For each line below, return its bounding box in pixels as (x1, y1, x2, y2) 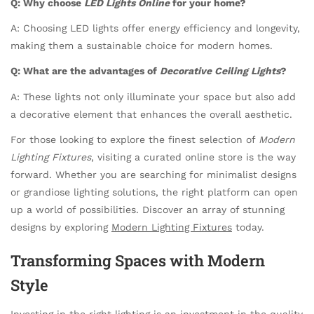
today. (232, 221, 264, 233)
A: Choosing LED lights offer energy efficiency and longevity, (11, 22, 300, 34)
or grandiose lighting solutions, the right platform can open (11, 186, 298, 198)
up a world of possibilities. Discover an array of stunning (11, 203, 285, 215)
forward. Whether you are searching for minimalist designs (11, 168, 296, 180)
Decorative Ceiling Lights (160, 65, 280, 77)
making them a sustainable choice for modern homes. (11, 40, 273, 52)
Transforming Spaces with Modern (11, 250, 265, 271)
